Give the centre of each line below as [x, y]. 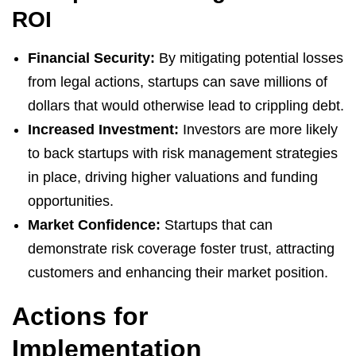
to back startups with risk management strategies [183, 153]
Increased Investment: [103, 129]
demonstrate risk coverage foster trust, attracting [181, 248]
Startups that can [217, 224]
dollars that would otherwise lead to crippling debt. [186, 105]
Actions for [80, 316]
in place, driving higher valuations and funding [173, 177]
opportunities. [71, 201]
